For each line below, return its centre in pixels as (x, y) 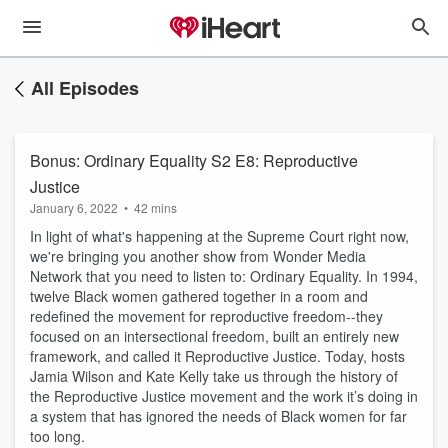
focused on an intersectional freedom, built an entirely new (214, 336)
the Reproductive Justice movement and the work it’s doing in (224, 396)
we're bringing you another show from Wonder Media (198, 256)
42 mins (155, 207)
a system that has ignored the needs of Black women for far (218, 416)
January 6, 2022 (74, 207)
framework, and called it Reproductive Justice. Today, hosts (217, 356)
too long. (57, 436)
